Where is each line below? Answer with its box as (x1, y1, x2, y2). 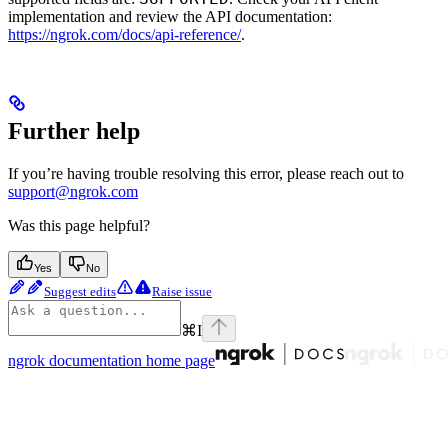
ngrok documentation (8, 351, 142, 369)
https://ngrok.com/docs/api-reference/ (8, 25, 241, 43)
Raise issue (152, 283, 212, 299)
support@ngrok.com (8, 182, 138, 200)
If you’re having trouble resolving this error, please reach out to (8, 164, 404, 182)
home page (142, 351, 215, 369)
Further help (8, 117, 140, 144)
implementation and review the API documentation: (8, 7, 332, 25)
